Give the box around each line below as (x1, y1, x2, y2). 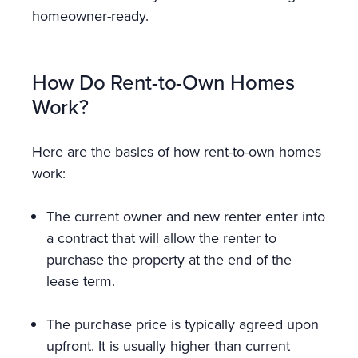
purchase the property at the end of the (46, 249, 292, 271)
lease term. (46, 271, 119, 292)
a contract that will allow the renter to (46, 228, 276, 249)
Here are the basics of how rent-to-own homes (32, 141, 321, 163)
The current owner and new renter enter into (46, 206, 325, 228)
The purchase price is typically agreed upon (46, 314, 319, 336)
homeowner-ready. (32, 6, 157, 27)
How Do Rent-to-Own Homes (32, 67, 295, 98)
